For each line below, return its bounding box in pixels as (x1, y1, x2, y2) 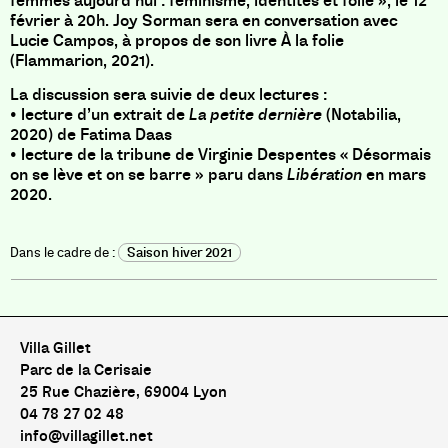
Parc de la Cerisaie (20, 359, 152, 380)
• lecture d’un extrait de (10, 104, 189, 126)
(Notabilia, (322, 104, 401, 126)
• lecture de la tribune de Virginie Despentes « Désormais (10, 144, 431, 166)
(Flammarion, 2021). (10, 49, 154, 71)
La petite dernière (189, 104, 322, 126)
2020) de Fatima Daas (10, 124, 172, 146)
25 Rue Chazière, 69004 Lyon (20, 381, 227, 402)
